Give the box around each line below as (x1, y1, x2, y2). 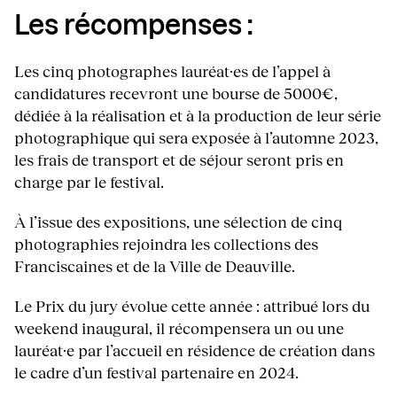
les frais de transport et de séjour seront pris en (14, 150, 344, 170)
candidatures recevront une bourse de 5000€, (14, 83, 338, 104)
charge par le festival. (14, 172, 164, 192)
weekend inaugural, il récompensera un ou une (14, 318, 344, 339)
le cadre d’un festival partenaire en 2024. (14, 362, 299, 383)
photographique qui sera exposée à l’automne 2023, (14, 128, 378, 148)
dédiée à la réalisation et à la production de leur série (14, 105, 381, 126)
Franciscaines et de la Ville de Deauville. (14, 256, 295, 276)
